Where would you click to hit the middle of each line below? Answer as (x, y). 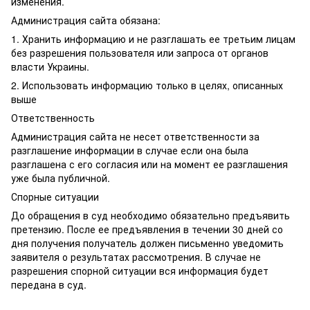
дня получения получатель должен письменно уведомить (147, 243)
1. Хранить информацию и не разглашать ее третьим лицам (153, 39)
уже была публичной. (62, 178)
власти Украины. (50, 66)
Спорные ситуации (55, 197)
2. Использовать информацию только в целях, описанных (147, 85)
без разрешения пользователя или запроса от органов (140, 53)
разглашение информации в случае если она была (130, 150)
